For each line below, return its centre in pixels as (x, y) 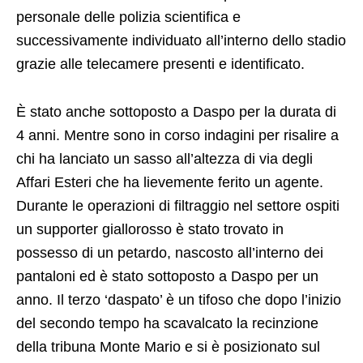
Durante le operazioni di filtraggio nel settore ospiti (178, 206)
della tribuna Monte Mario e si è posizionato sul (168, 347)
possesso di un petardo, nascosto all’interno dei (170, 253)
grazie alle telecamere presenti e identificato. (160, 64)
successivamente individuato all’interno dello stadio (181, 41)
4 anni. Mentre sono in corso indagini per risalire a (177, 135)
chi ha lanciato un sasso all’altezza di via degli (164, 159)
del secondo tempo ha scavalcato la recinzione (167, 323)
